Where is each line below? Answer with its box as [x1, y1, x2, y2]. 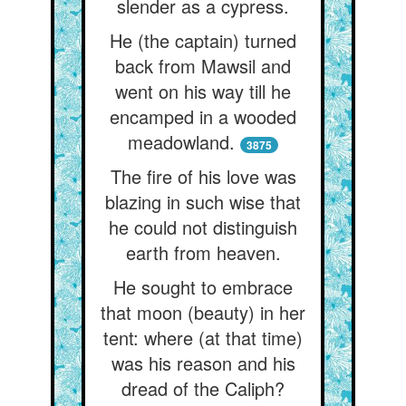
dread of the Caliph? [121, 375, 285, 401]
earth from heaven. [125, 239, 281, 266]
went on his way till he [115, 78, 291, 104]
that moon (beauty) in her [101, 299, 305, 325]
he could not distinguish [109, 214, 297, 240]
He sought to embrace [113, 274, 293, 300]
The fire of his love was [110, 163, 296, 189]
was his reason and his [111, 350, 295, 376]
